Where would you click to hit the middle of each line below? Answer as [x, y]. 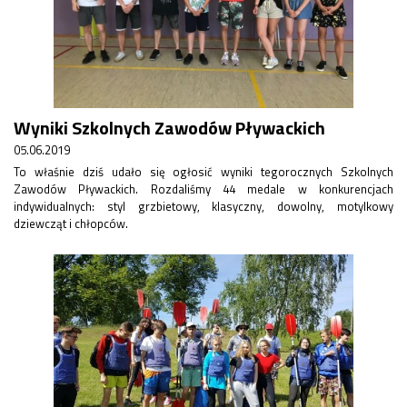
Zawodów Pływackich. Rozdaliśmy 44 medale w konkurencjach [203, 189]
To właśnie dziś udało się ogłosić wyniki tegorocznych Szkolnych [203, 172]
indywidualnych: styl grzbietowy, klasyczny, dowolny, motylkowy [203, 206]
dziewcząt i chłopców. [71, 223]
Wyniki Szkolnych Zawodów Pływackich [169, 128]
